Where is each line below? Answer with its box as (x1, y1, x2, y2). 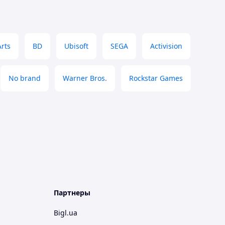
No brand (9, 73, 41, 83)
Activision (150, 41, 182, 51)
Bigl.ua (54, 208, 77, 218)
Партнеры (54, 188, 90, 198)
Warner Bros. (63, 73, 107, 83)
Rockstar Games (129, 73, 183, 83)
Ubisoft (64, 41, 88, 51)
